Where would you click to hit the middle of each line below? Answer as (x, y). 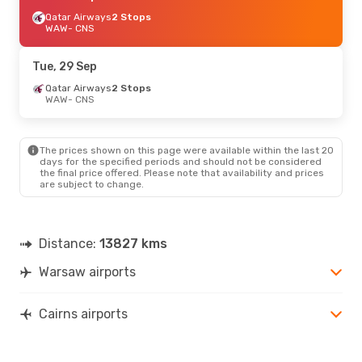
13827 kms (133, 243)
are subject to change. (92, 184)
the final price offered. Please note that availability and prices (182, 173)
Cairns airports (83, 314)
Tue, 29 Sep (65, 66)
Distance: (69, 243)
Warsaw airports (87, 271)
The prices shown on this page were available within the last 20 (187, 150)
